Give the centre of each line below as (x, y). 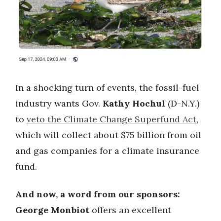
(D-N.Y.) (182, 104)
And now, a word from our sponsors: (98, 194)
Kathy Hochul (134, 104)
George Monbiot (52, 210)
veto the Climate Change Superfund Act (111, 119)
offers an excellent (130, 210)
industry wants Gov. (59, 104)
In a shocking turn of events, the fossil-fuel (107, 88)
